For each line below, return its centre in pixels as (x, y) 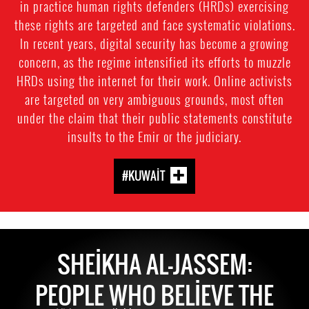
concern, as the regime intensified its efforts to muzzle (154, 62)
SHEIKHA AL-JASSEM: (154, 263)
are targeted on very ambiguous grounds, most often (154, 99)
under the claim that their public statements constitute (154, 118)
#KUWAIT (143, 175)
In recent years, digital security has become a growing (154, 43)
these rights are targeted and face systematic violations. (154, 25)
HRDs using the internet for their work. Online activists (154, 81)
